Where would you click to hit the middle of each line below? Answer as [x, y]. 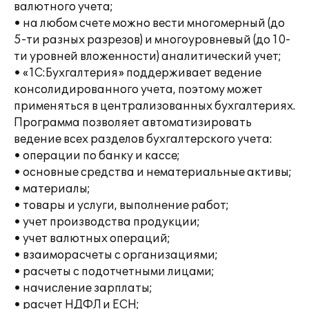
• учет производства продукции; [107, 222]
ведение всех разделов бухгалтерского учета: [143, 139]
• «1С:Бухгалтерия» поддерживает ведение [138, 73]
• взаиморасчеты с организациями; [116, 255]
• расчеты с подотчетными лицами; [114, 272]
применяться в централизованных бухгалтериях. [154, 106]
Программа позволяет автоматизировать [133, 123]
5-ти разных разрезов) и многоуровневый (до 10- [152, 40]
